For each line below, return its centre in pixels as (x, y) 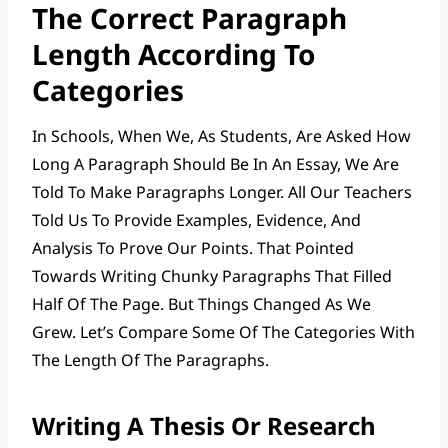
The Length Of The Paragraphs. (150, 359)
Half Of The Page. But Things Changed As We (201, 303)
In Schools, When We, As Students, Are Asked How (221, 135)
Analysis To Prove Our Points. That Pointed (193, 247)
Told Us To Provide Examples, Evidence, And (196, 219)
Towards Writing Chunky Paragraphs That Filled (212, 275)
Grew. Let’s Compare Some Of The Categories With (223, 331)
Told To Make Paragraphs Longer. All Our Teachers (222, 191)
